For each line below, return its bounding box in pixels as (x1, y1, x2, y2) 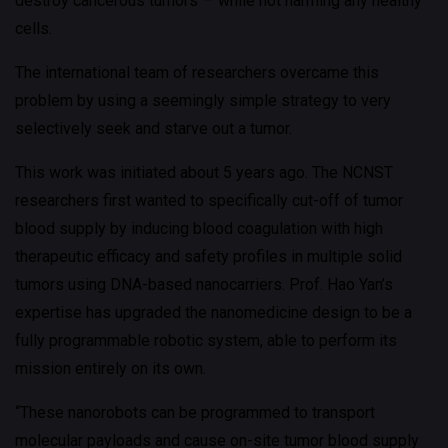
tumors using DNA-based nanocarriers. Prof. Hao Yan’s (15, 275, 393, 294)
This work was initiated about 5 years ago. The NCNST (15, 163, 393, 182)
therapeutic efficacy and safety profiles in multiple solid (15, 247, 402, 266)
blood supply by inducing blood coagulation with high (15, 219, 383, 238)
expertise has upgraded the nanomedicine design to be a (15, 303, 412, 322)
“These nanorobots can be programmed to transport (15, 403, 375, 422)
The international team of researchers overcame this (15, 63, 379, 82)
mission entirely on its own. (15, 359, 206, 378)
